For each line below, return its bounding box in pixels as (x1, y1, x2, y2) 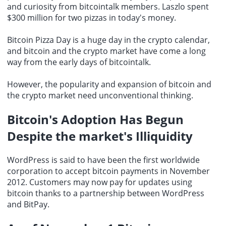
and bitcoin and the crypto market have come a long (7, 45, 206, 57)
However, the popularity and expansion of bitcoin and (7, 79, 211, 90)
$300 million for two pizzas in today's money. (7, 12, 176, 24)
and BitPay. (7, 199, 49, 210)
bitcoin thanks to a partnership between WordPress (7, 188, 204, 199)
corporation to (7, 165, 65, 177)
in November (158, 165, 210, 177)
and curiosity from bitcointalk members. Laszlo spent (7, 1, 209, 13)
